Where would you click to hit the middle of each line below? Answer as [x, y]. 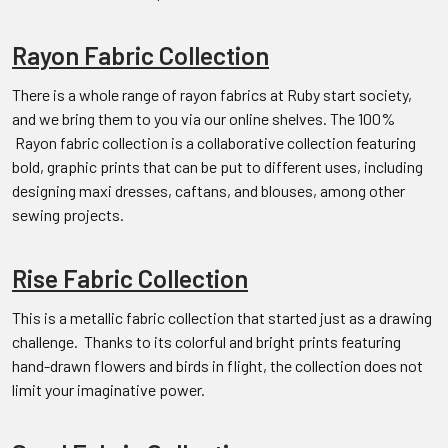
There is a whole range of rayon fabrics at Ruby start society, [212, 94]
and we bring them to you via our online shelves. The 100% [203, 118]
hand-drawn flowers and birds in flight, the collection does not [217, 365]
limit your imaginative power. [108, 389]
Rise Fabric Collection [130, 277]
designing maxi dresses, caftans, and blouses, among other [208, 190]
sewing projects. [68, 214]
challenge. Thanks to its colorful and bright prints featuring [206, 341]
